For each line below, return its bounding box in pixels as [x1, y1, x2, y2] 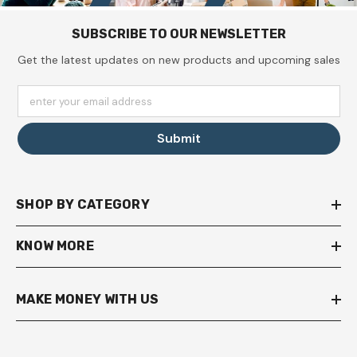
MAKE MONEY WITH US [16, 292, 159, 308]
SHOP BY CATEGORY [16, 197, 151, 213]
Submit [156, 130, 201, 147]
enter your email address [29, 95, 152, 109]
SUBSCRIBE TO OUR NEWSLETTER [71, 26, 286, 42]
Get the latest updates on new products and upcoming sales [17, 53, 340, 68]
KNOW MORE [16, 238, 94, 254]
